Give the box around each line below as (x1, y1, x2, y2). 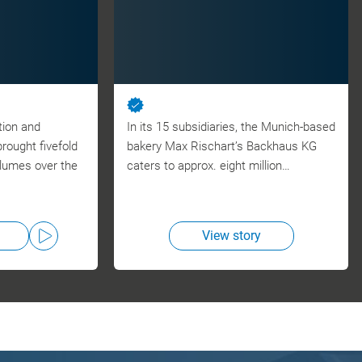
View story (201, 228, 261, 243)
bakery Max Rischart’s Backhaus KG (127, 139, 318, 154)
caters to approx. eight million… (127, 158, 291, 173)
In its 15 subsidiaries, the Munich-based (127, 120, 336, 134)
